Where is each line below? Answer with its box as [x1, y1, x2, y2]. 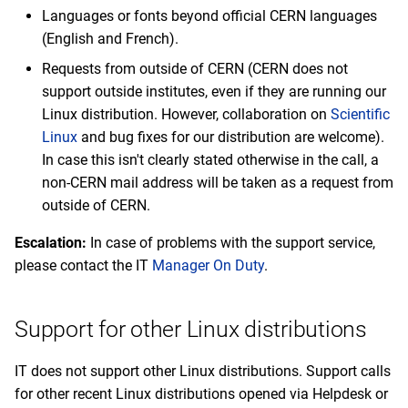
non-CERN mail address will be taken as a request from [42, 174, 393, 191]
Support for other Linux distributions [15, 316, 367, 342]
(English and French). [42, 30, 178, 47]
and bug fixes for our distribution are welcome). [77, 128, 384, 146]
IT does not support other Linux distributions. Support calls [15, 362, 391, 380]
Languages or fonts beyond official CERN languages [42, 7, 377, 25]
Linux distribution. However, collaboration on [42, 106, 331, 123]
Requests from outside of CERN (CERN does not [42, 60, 348, 77]
